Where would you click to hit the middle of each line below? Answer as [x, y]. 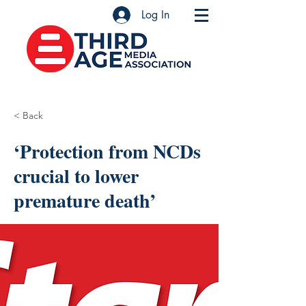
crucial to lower [76, 176]
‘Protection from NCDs [107, 151]
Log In [156, 15]
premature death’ [85, 200]
